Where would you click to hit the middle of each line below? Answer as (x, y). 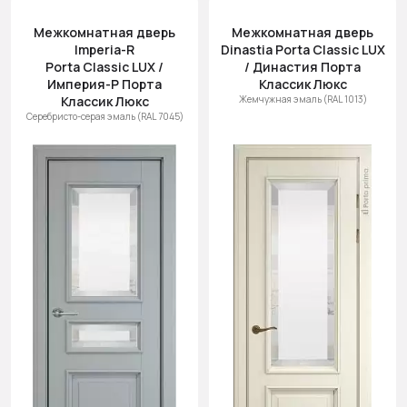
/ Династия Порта (303, 67)
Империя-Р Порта (104, 84)
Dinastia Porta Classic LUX (303, 50)
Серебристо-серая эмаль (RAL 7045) (104, 116)
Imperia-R (104, 50)
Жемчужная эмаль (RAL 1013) (303, 99)
